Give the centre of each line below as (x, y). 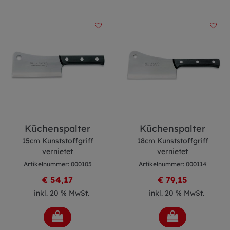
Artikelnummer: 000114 (172, 164)
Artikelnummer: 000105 (57, 164)
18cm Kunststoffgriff (172, 141)
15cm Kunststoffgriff (57, 141)
